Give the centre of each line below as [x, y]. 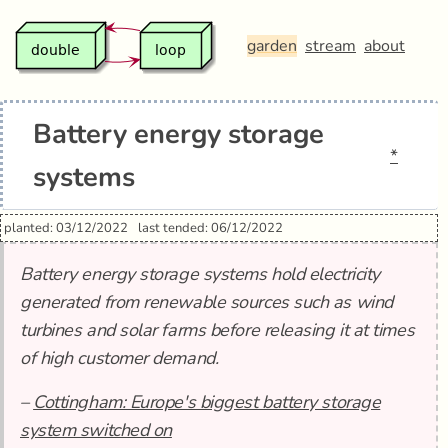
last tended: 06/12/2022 [210, 228]
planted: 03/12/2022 [66, 228]
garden [272, 46]
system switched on [96, 430]
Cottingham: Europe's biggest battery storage [207, 402]
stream [330, 46]
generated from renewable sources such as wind [206, 302]
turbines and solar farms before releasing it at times [217, 330]
